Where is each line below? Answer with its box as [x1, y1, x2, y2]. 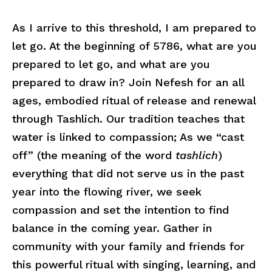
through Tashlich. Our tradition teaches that [12, 112, 245, 125]
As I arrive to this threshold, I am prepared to [12, 21, 256, 34]
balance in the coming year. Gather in [12, 222, 212, 234]
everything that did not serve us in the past [12, 167, 244, 180]
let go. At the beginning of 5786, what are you [12, 39, 257, 52]
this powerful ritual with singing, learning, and [12, 258, 256, 271]
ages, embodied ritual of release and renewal [12, 94, 256, 107]
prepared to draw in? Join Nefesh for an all [12, 76, 244, 89]
